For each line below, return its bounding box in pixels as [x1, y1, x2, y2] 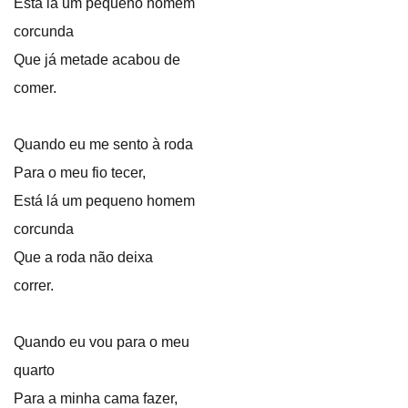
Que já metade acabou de [14, 52, 180, 67]
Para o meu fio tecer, [14, 165, 146, 180]
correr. [14, 278, 54, 293]
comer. [14, 80, 56, 96]
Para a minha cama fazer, [14, 391, 178, 406]
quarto [14, 362, 55, 378]
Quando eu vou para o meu [14, 334, 189, 350]
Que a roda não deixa [14, 250, 153, 265]
